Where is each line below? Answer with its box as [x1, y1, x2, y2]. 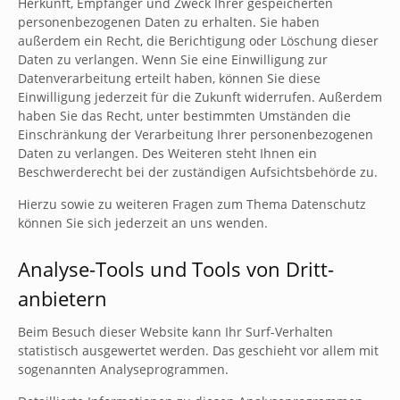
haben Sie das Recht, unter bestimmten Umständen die [18, 107, 351, 124]
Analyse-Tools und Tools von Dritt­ [18, 255, 334, 282]
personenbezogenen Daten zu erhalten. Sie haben [18, 13, 320, 30]
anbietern [18, 285, 107, 312]
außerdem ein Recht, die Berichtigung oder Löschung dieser [18, 32, 379, 49]
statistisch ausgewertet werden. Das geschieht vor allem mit [18, 342, 379, 359]
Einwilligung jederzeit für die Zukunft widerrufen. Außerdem [18, 88, 382, 105]
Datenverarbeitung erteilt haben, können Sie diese [18, 70, 321, 87]
